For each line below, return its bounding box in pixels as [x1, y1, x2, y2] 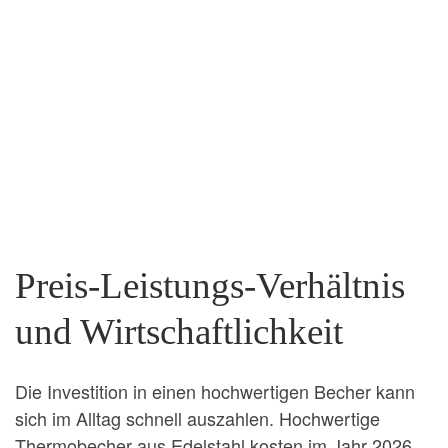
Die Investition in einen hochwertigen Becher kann [15, 377, 415, 404]
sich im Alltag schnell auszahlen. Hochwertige [15, 404, 380, 431]
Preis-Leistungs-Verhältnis [15, 265, 405, 307]
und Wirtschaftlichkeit [15, 311, 343, 353]
